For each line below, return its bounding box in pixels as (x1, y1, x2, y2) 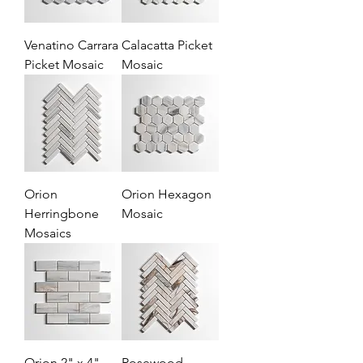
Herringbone (24, 206, 99, 221)
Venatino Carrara (24, 37, 118, 53)
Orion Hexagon (122, 186, 211, 202)
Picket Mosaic (24, 57, 104, 72)
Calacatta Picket (122, 37, 212, 53)
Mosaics (24, 225, 71, 241)
